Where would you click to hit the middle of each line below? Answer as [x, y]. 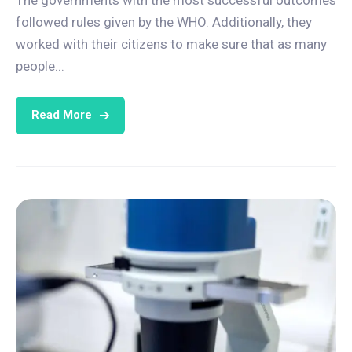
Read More [62, 115]
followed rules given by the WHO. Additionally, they [164, 22]
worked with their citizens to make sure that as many [171, 44]
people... [40, 66]
